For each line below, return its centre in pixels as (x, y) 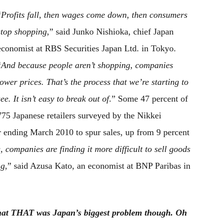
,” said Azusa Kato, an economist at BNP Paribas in (98, 166)
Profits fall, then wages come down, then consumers (94, 15)
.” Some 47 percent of (148, 99)
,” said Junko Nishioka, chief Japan (110, 32)
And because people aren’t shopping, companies (87, 65)
